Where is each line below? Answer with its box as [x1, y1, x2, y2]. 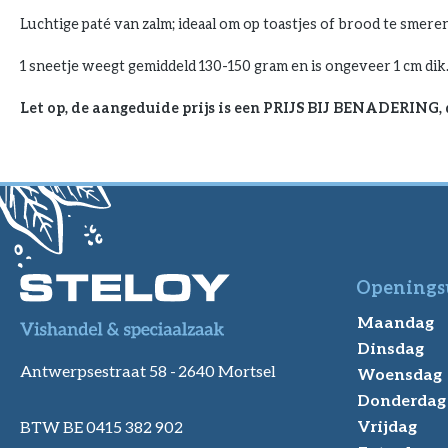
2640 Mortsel [178, 360, 278, 380]
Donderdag [357, 390, 446, 409]
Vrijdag [357, 416, 417, 435]
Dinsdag [357, 338, 424, 357]
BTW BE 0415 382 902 [20, 416, 183, 436]
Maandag [357, 312, 434, 331]
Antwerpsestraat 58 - [20, 360, 178, 380]
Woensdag [357, 364, 442, 383]
